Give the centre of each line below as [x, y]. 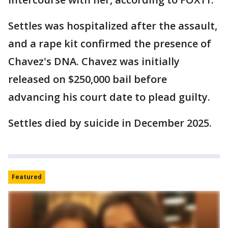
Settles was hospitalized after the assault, [113, 26]
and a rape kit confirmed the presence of [110, 44]
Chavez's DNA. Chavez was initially [94, 61]
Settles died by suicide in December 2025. [110, 123]
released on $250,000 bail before [88, 79]
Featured [27, 177]
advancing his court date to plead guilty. [110, 97]
